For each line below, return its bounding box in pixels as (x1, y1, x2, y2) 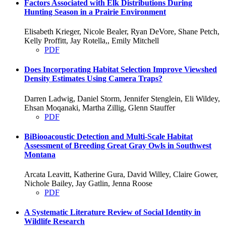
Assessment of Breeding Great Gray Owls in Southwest (24, 141, 211, 150)
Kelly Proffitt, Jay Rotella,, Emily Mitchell (24, 36, 159, 45)
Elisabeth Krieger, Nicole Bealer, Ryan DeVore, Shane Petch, (24, 27, 219, 36)
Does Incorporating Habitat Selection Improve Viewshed (24, 65, 217, 74)
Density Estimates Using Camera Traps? (24, 74, 162, 83)
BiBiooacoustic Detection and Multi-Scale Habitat (24, 132, 193, 141)
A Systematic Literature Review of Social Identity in (24, 208, 201, 217)
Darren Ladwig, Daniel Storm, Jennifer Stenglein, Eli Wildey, (24, 94, 220, 103)
